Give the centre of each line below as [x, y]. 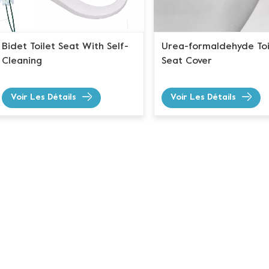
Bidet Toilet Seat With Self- [65, 47]
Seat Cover [186, 62]
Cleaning [22, 62]
